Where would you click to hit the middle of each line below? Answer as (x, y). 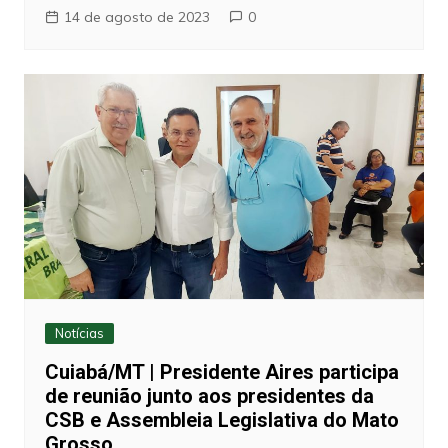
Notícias (79, 333)
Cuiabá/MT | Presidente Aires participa (221, 372)
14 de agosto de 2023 (136, 17)
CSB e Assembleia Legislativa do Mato (221, 420)
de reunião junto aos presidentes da (209, 396)
